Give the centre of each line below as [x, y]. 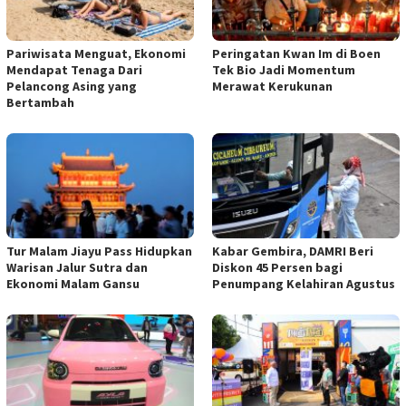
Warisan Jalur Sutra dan [77, 267]
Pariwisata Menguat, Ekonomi [96, 53]
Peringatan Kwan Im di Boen [296, 53]
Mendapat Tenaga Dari [74, 69]
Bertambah [40, 102]
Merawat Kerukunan [272, 86]
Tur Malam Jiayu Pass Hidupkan [99, 251]
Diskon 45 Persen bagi [277, 267]
